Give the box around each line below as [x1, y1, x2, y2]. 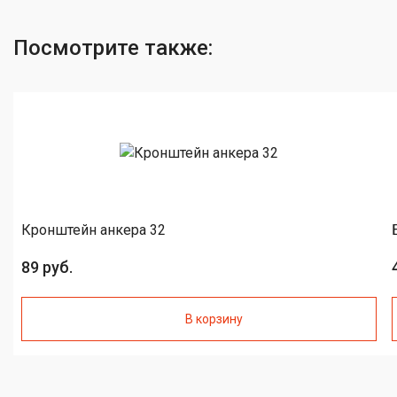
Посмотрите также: [13, 35, 213, 61]
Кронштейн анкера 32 [21, 222, 166, 239]
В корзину [184, 312, 243, 327]
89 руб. [21, 258, 73, 277]
